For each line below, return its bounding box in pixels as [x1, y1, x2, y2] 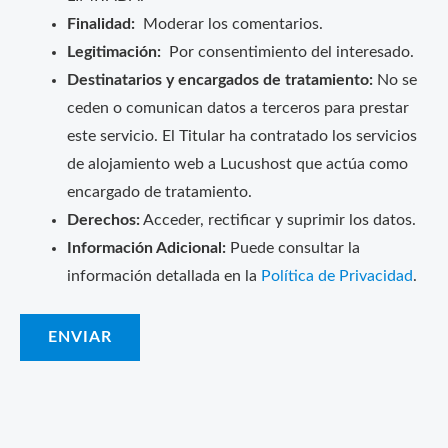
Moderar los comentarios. [134, 16, 323, 32]
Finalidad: [66, 16, 135, 32]
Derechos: [66, 212, 140, 228]
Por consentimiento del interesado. [160, 44, 414, 60]
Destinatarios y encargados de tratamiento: [66, 72, 373, 88]
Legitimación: [66, 44, 161, 60]
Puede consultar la [225, 240, 360, 256]
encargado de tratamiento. [66, 184, 252, 200]
